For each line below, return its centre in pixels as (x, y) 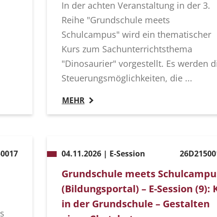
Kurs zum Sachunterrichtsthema (127, 49)
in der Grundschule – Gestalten (135, 204)
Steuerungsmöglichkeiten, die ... (127, 78)
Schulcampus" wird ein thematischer (136, 35)
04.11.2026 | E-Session (103, 154)
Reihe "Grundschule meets (116, 20)
